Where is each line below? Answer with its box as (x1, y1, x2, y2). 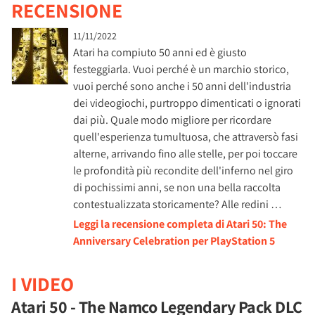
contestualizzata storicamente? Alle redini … (73, 197, 282, 212)
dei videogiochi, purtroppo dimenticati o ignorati (73, 96, 301, 110)
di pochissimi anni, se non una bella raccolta (73, 180, 281, 195)
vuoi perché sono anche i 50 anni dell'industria (73, 79, 291, 94)
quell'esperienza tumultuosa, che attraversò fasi (73, 129, 298, 144)
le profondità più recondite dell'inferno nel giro (73, 163, 293, 178)
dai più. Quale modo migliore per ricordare (73, 112, 271, 127)
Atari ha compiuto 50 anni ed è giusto (73, 45, 247, 60)
